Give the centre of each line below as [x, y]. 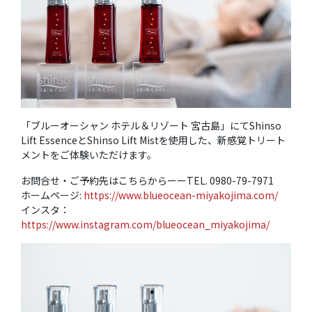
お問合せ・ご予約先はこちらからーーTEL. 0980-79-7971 [147, 180]
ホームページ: [52, 195]
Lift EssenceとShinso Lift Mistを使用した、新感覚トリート [153, 140]
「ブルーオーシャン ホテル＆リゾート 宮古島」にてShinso [151, 125]
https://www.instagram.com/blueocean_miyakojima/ [145, 224]
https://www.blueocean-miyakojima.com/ [181, 195]
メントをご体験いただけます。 [89, 154]
